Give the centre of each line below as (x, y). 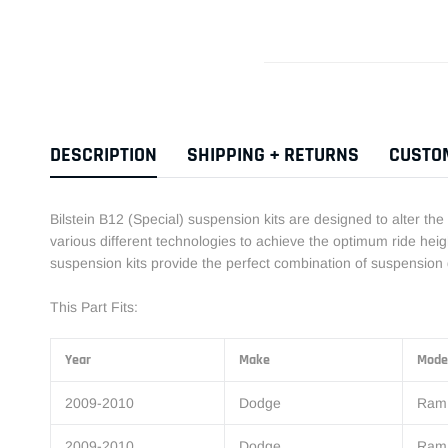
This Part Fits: (94, 307)
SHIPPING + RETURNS (273, 155)
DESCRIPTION (103, 155)
